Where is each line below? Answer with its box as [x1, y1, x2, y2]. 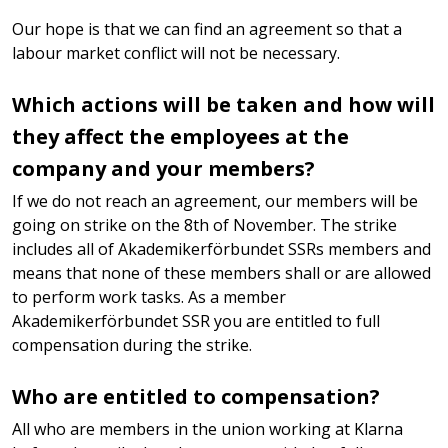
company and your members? [12, 154, 315, 182]
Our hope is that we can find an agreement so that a [12, 17, 402, 40]
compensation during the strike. [12, 333, 252, 356]
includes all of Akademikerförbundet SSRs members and [12, 237, 431, 260]
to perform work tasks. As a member [12, 285, 286, 308]
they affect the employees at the [12, 122, 349, 150]
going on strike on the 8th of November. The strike [12, 213, 397, 236]
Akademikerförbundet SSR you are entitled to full [12, 309, 380, 332]
